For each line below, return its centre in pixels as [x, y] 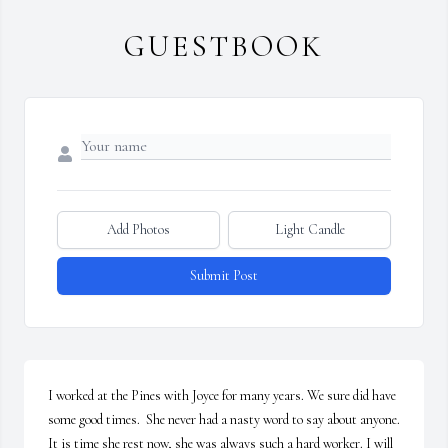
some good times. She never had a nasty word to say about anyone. [224, 420]
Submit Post [224, 276]
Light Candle [309, 230]
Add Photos [138, 230]
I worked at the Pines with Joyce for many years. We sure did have [222, 396]
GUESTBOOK [224, 47]
